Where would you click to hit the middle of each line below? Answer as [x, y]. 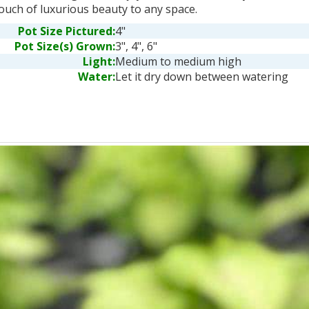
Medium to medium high [178, 61]
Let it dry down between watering [201, 77]
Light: [99, 61]
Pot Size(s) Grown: [64, 46]
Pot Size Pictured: [66, 31]
